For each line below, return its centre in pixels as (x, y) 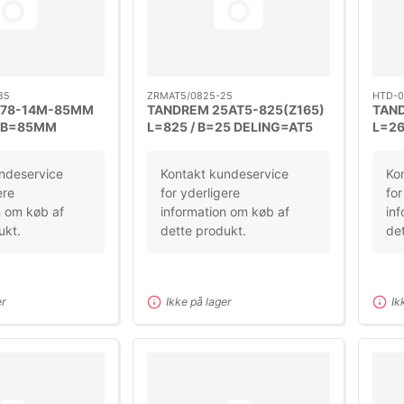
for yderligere (200, 192)
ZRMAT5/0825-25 (189, 96)
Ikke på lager (198, 301)
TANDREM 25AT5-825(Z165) (235, 110)
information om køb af (225, 211)
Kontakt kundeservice (224, 173)
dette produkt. (203, 230)
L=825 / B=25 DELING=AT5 (230, 127)
